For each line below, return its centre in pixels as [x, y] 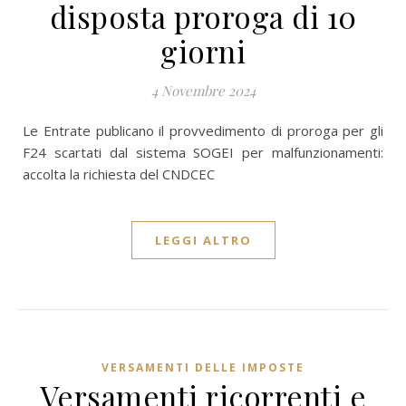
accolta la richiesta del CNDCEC [119, 174]
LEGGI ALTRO [203, 240]
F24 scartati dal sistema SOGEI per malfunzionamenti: [203, 152]
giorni [203, 51]
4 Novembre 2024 [203, 91]
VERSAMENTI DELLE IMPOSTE [203, 367]
